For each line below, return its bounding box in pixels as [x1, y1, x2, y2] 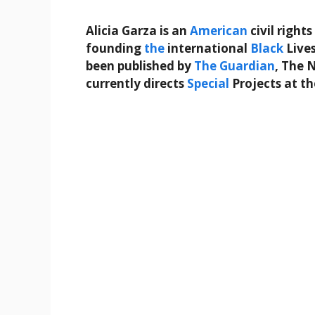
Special [187, 75, 229, 92]
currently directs [86, 75, 187, 92]
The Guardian [194, 58, 275, 75]
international [165, 40, 250, 57]
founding [86, 40, 144, 57]
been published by [86, 58, 194, 75]
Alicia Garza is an [86, 22, 190, 39]
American [190, 22, 247, 39]
